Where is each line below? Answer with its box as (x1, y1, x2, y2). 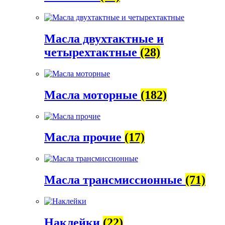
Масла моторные (44, 88, 141, 101)
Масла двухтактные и (44, 32, 164, 45)
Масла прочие (44, 131, 125, 144)
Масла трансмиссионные (44, 173, 185, 187)
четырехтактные (44, 45, 140, 59)
